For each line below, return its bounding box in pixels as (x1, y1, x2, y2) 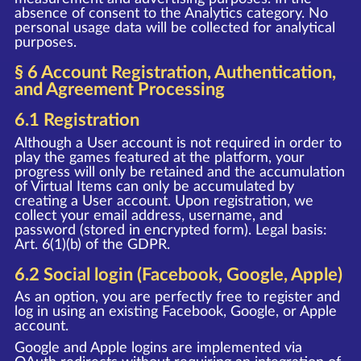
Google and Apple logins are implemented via (14, 340, 302, 355)
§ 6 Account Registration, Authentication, (14, 63, 336, 81)
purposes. (14, 35, 77, 51)
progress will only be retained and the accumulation (14, 164, 345, 180)
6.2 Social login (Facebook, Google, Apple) (14, 265, 342, 284)
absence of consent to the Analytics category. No (14, 6, 328, 22)
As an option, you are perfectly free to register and (14, 289, 340, 305)
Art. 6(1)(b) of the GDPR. (14, 237, 170, 252)
